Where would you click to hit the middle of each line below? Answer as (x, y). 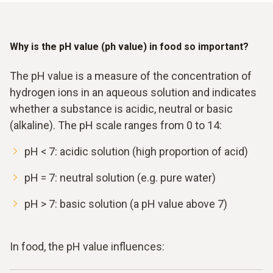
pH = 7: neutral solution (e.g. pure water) (120, 178)
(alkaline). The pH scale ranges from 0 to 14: (116, 126)
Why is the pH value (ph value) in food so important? (129, 47)
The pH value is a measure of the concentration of (131, 76)
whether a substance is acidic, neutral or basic (121, 109)
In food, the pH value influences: (87, 247)
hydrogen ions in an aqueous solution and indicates (133, 93)
